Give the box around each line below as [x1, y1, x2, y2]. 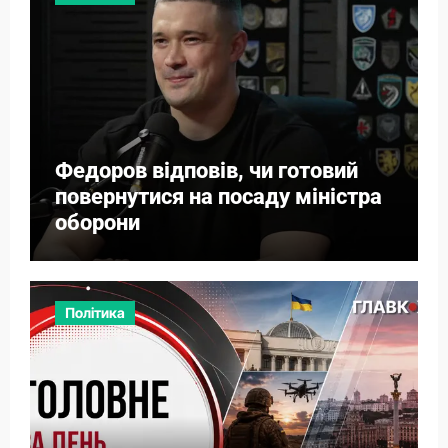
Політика [64, 303, 125, 321]
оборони [54, 210, 140, 236]
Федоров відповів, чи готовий [54, 158, 358, 184]
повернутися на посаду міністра [54, 184, 382, 210]
